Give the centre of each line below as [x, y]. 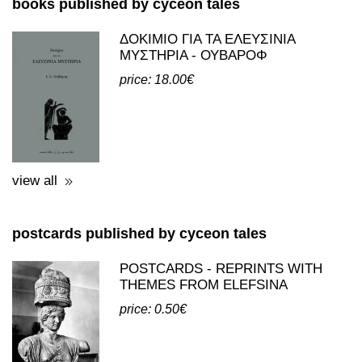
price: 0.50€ [153, 309]
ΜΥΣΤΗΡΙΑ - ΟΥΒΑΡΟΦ [194, 55]
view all [35, 181]
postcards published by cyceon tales [139, 234]
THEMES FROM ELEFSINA [204, 285]
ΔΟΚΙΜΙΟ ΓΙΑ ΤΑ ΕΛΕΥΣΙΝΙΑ [207, 39]
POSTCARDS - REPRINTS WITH [221, 269]
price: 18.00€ [157, 80]
